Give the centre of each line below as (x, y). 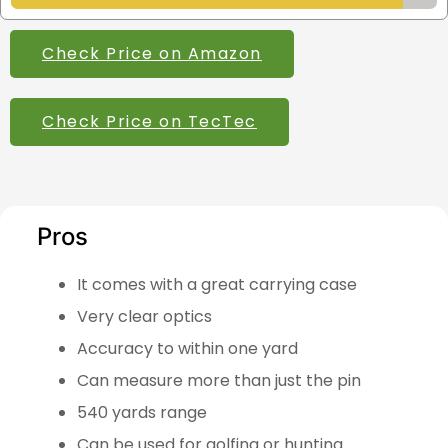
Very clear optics (144, 316)
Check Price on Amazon (152, 53)
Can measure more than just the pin (220, 380)
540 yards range (143, 412)
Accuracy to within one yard (189, 348)
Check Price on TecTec (149, 121)
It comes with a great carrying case (216, 284)
